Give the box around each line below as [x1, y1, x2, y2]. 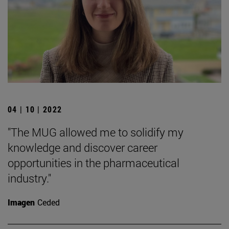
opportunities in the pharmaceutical [8, 155, 179, 171]
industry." [8, 171, 51, 186]
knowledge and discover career [8, 140, 157, 155]
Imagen [8, 197, 35, 208]
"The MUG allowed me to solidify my [8, 125, 184, 140]
